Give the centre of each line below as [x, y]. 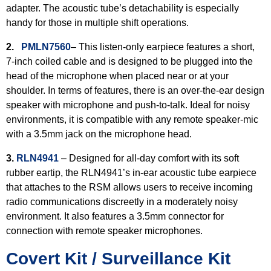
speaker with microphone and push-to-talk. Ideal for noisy [128, 105]
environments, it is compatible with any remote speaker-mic [132, 119]
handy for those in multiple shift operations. [99, 23]
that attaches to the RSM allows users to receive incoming [129, 187]
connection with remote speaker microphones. [106, 231]
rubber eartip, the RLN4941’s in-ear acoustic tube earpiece [131, 173]
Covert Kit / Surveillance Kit [121, 259]
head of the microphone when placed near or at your [117, 76]
